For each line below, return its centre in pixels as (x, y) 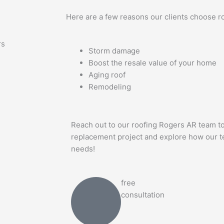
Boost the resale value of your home (152, 62)
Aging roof (107, 74)
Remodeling (110, 86)
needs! (83, 149)
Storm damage (114, 50)
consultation (143, 195)
